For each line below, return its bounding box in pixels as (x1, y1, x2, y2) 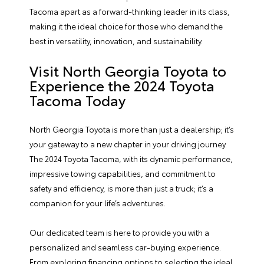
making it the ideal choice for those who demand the (29, 21, 223, 31)
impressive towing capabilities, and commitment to (29, 168, 216, 179)
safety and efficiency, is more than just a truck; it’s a (29, 183, 213, 193)
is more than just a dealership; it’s (110, 124, 234, 134)
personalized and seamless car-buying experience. (29, 242, 221, 252)
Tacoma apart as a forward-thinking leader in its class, (29, 6, 230, 16)
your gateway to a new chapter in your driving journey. (29, 138, 227, 149)
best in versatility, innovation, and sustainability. (29, 35, 203, 46)
